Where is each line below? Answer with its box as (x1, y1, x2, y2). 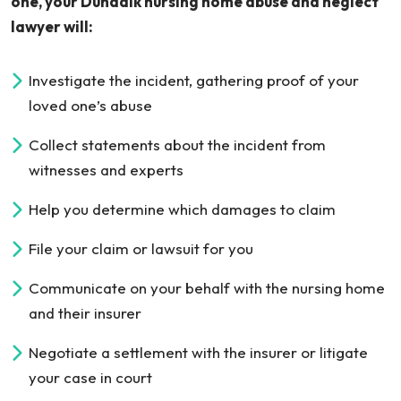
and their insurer (29, 303, 141, 322)
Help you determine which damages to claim (29, 200, 336, 218)
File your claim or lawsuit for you (29, 239, 253, 258)
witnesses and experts (29, 160, 183, 179)
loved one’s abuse (29, 96, 152, 115)
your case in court (29, 368, 152, 387)
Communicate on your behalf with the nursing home (29, 278, 385, 297)
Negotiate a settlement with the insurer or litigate (29, 343, 368, 362)
